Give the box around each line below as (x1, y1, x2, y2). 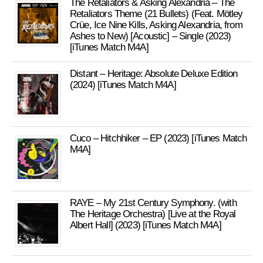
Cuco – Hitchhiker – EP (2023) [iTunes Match (70, 133, 247, 144)
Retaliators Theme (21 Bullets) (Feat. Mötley (70, 8, 243, 19)
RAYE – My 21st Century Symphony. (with (70, 197, 237, 208)
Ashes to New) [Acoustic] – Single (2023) (70, 31, 231, 42)
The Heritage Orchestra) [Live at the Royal (70, 208, 236, 220)
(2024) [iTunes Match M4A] (70, 79, 176, 90)
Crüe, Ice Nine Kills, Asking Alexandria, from (70, 19, 242, 31)
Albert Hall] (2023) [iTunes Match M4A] (70, 220, 221, 231)
